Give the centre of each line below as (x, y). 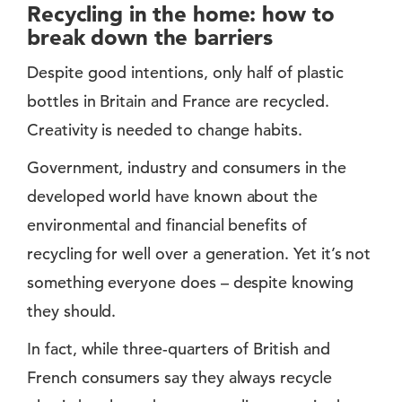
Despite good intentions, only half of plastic (185, 72)
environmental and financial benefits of (167, 224)
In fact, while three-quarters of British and (179, 348)
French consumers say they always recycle (179, 377)
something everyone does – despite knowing (190, 282)
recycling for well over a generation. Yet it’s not (199, 253)
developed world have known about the (173, 196)
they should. (72, 310)
